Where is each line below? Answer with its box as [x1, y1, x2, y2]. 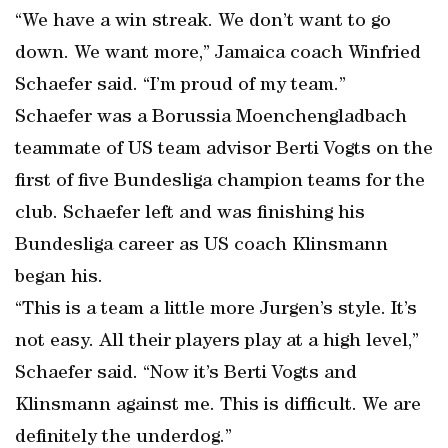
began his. [15, 268, 103, 288]
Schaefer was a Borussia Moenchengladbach [15, 108, 407, 128]
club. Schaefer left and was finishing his [15, 204, 365, 224]
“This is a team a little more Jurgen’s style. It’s [15, 300, 417, 320]
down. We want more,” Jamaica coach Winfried [15, 44, 421, 64]
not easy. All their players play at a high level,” [15, 332, 419, 352]
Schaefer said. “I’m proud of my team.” [15, 76, 346, 96]
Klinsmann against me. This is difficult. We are [15, 396, 421, 416]
